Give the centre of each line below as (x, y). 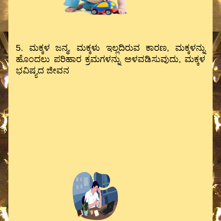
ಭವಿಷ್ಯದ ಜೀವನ (42, 71)
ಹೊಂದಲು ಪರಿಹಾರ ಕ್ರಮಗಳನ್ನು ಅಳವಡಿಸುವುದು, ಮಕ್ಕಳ (110, 59)
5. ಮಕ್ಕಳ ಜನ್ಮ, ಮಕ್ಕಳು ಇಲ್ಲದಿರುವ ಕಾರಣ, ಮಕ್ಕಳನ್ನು (110, 48)
